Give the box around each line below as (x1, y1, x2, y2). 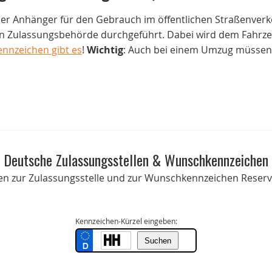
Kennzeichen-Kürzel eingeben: (75, 216, 177, 226)
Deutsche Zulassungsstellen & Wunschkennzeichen (4, 148, 268, 171)
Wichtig (87, 43, 123, 56)
